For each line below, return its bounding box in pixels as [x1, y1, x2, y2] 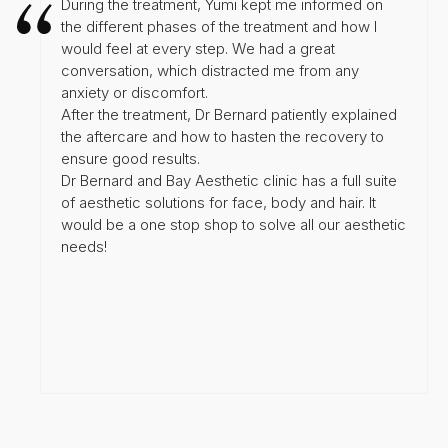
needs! [61, 236, 107, 256]
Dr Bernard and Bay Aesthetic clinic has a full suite [61, 170, 397, 190]
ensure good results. [61, 148, 200, 168]
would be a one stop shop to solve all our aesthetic [61, 214, 406, 234]
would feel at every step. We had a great [61, 38, 335, 58]
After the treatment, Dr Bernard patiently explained [61, 104, 397, 124]
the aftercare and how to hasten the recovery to [61, 126, 384, 146]
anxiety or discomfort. [61, 82, 208, 102]
